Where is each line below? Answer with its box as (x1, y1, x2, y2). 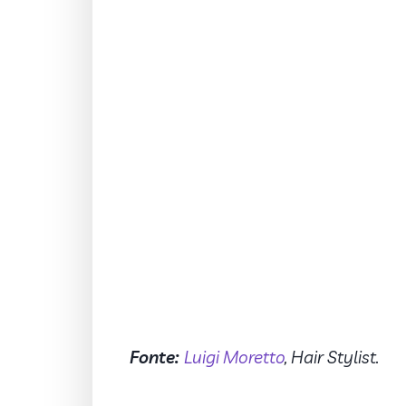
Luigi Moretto (183, 345, 285, 368)
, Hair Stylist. (284, 345, 379, 368)
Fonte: (129, 345, 184, 368)
